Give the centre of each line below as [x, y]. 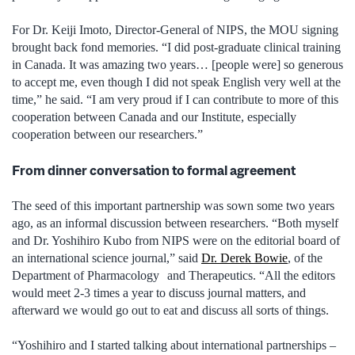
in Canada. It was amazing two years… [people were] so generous [177, 65]
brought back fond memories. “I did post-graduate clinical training [176, 48]
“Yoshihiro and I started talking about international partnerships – [174, 345]
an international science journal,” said [107, 258]
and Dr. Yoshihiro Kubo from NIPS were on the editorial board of [176, 241]
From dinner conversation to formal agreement [154, 170]
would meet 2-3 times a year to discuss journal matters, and [159, 293]
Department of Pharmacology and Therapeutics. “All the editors [174, 276]
